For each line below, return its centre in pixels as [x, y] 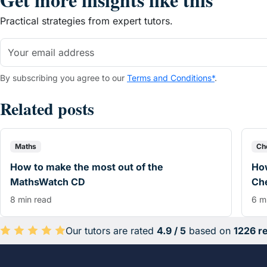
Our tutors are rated [111, 230]
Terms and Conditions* [171, 78]
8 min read [31, 200]
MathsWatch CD [48, 182]
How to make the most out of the [87, 167]
